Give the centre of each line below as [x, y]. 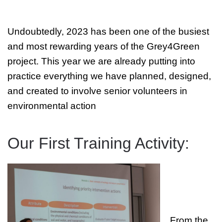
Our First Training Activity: [101, 143]
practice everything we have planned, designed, [109, 76]
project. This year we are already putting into [101, 61]
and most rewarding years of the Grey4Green [104, 46]
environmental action [52, 106]
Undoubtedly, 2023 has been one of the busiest [108, 31]
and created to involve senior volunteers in [97, 91]
